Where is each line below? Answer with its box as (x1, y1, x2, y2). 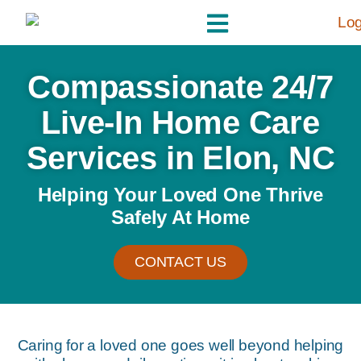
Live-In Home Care (41, 104, 320, 140)
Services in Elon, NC (26, 139, 335, 176)
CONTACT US (135, 253, 226, 270)
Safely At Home (111, 205, 250, 228)
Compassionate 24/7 (27, 68, 334, 105)
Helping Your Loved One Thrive (37, 183, 324, 205)
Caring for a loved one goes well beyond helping (17, 336, 344, 354)
